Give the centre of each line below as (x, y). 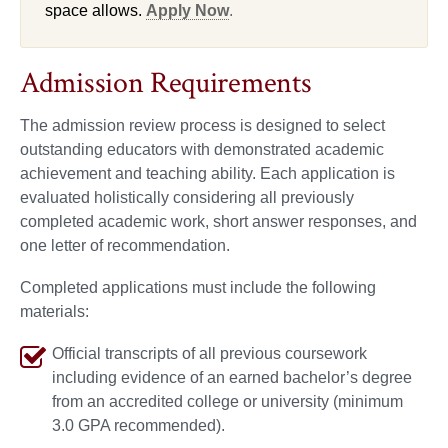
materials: (54, 312)
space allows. (93, 11)
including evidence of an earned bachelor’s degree (232, 378)
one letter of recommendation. (125, 246)
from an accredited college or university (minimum (227, 402)
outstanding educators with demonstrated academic (202, 150)
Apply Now (187, 11)
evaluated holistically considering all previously (187, 198)
